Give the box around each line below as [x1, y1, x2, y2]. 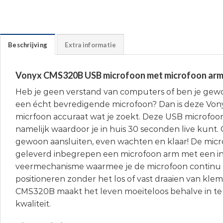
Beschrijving [8, 41, 48, 49]
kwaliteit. [15, 199, 51, 209]
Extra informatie [65, 41, 116, 49]
